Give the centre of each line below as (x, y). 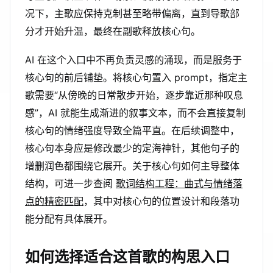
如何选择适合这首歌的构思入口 (127, 257)
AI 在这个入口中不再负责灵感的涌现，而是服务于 (133, 60)
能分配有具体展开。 (69, 219)
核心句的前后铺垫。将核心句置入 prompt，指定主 (136, 77)
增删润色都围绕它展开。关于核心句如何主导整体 (132, 166)
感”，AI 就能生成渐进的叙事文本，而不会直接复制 (135, 113)
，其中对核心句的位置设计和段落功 (161, 201)
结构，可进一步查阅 (70, 183)
